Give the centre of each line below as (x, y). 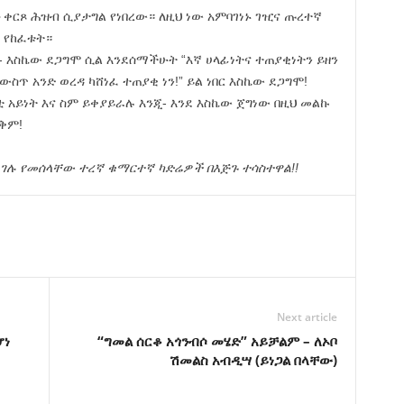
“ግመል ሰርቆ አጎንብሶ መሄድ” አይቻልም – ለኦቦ (217, 341)
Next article (307, 317)
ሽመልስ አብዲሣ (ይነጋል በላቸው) (253, 360)
